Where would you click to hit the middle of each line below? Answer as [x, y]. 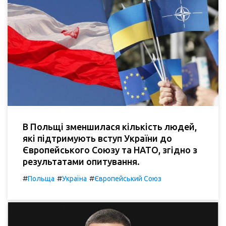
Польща [41, 178]
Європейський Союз [128, 178]
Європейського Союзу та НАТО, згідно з [110, 150]
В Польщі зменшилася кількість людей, [110, 126]
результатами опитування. [81, 161]
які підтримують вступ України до [97, 138]
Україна [74, 178]
